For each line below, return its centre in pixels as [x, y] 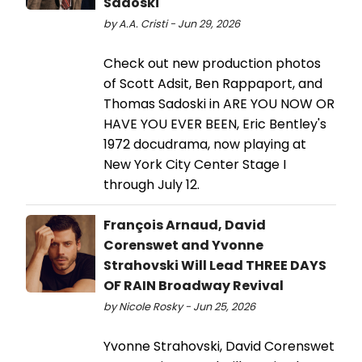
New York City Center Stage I [195, 165]
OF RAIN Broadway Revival [194, 286]
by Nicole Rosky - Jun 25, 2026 [179, 307]
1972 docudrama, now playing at [205, 145]
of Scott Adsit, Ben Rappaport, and [213, 84]
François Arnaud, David [185, 225]
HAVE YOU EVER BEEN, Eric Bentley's [215, 124]
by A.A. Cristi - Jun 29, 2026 [172, 24]
